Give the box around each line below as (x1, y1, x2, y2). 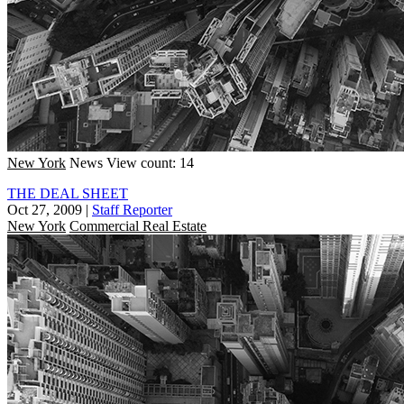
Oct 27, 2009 (7, 201, 82, 217)
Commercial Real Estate (69, 217, 207, 234)
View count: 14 (106, 154, 194, 170)
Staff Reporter (92, 201, 172, 217)
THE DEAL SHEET (7, 185, 128, 201)
